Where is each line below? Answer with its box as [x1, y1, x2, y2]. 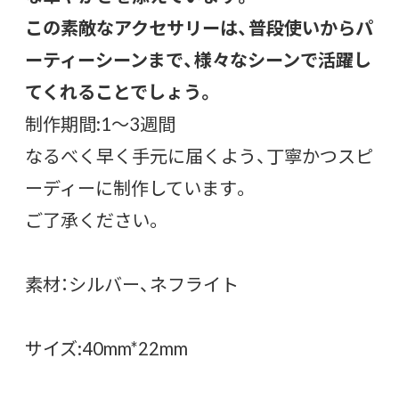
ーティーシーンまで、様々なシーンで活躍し [25, 45, 371, 72]
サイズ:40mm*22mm [25, 334, 188, 361]
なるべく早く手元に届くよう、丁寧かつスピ [25, 142, 373, 168]
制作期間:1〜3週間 [25, 110, 175, 136]
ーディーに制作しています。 [25, 174, 250, 200]
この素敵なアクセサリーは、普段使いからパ [25, 13, 373, 40]
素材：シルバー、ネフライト [25, 270, 239, 297]
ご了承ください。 [25, 206, 163, 232]
